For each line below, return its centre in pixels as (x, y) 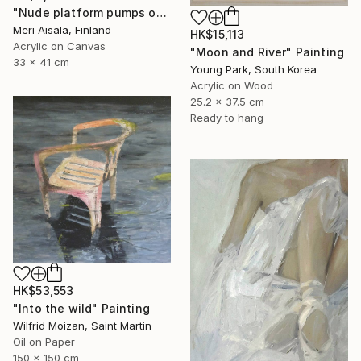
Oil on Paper (44, 341)
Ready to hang (227, 117)
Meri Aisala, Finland (62, 29)
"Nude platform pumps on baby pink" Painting (161, 12)
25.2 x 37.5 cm (227, 101)
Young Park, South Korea (253, 69)
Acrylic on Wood (232, 85)
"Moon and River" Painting (267, 52)
